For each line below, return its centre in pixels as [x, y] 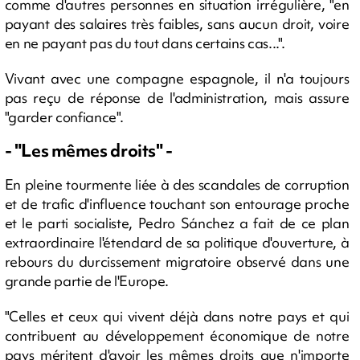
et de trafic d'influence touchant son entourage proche [177, 204]
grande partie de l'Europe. [87, 281]
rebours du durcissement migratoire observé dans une [177, 262]
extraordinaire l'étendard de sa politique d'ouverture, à [177, 242]
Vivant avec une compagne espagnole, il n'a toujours [177, 78]
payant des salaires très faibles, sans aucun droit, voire [177, 24]
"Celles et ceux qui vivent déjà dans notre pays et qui [177, 316]
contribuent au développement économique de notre [177, 335]
